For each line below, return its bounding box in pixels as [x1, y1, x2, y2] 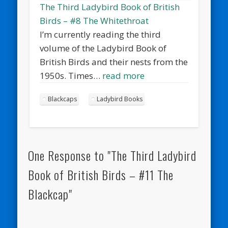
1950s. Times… [40, 70, 103, 82]
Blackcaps [48, 95, 77, 104]
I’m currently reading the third [40, 28, 161, 41]
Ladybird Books [97, 95, 143, 104]
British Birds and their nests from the [40, 56, 188, 68]
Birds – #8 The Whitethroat [40, 15, 149, 27]
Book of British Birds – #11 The [27, 165, 174, 184]
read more [102, 70, 145, 82]
